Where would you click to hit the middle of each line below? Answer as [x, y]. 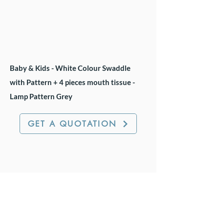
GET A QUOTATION [72, 124]
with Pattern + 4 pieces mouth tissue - [72, 82]
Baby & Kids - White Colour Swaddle [70, 68]
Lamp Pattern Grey [41, 96]
